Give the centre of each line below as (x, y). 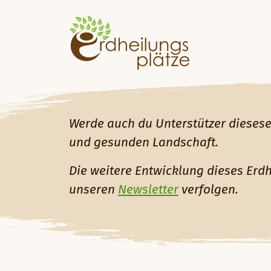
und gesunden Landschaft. (144, 143)
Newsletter (148, 190)
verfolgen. (208, 190)
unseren (93, 190)
